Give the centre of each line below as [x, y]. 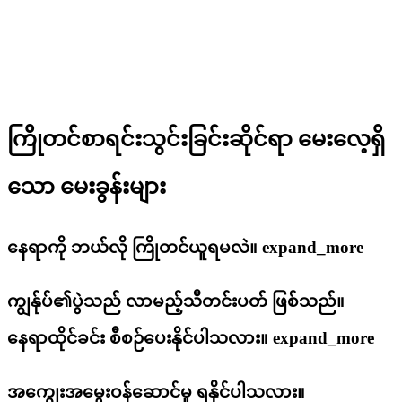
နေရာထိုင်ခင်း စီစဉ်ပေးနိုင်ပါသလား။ [140, 337]
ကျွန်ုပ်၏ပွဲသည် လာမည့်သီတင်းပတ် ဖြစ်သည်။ [176, 301]
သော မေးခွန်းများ [87, 187]
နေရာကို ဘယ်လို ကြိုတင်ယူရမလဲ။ [135, 248]
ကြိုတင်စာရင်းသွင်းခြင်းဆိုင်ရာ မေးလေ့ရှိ [196, 140]
